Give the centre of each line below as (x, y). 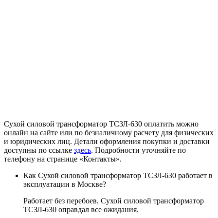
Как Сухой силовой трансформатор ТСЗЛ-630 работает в (118, 175)
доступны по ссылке (39, 150)
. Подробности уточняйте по (138, 150)
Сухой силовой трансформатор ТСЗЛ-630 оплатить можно (101, 124)
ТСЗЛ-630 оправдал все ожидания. (81, 209)
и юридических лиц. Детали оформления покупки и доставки (107, 141)
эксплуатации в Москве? (65, 184)
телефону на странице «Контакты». (63, 159)
